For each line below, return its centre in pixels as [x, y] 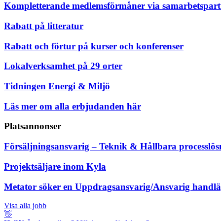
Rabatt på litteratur [44, 26]
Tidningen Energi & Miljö [57, 86]
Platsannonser [33, 126]
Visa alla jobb [25, 206]
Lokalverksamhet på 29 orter [63, 66]
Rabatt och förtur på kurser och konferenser [94, 46]
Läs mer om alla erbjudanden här [73, 106]
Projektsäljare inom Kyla [55, 166]
